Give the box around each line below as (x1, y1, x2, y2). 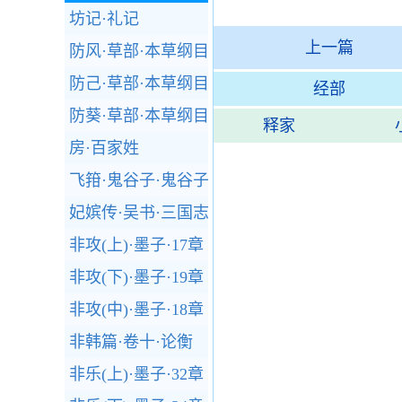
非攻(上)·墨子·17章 (69, 236, 204, 254)
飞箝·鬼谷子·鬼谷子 (69, 171, 209, 189)
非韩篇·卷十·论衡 (69, 333, 193, 351)
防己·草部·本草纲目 (69, 74, 209, 92)
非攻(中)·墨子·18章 (69, 301, 204, 319)
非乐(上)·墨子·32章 (69, 365, 204, 383)
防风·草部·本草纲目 (69, 42, 209, 60)
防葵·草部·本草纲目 (69, 107, 209, 125)
